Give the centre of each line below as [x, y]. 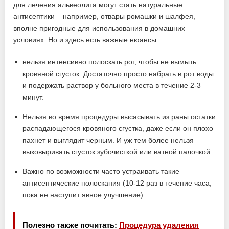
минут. [33, 97]
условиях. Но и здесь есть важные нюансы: [86, 40]
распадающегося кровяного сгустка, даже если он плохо [118, 129]
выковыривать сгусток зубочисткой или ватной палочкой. [118, 152]
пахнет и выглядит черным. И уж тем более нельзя [108, 140]
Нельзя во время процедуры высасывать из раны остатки [119, 117]
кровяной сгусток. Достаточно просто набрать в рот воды [118, 74]
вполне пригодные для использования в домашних [99, 28]
